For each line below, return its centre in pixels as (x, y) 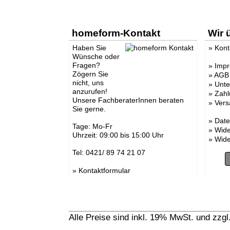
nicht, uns (88, 82)
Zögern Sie (90, 74)
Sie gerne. (89, 109)
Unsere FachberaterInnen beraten (128, 100)
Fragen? (86, 65)
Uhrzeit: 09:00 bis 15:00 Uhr (118, 135)
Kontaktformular (104, 170)
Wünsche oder (96, 56)
